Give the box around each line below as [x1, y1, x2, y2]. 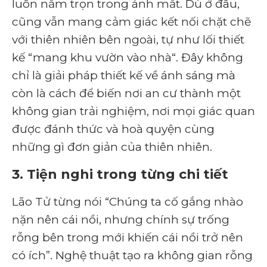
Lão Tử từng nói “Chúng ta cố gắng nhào [12, 194, 243, 209]
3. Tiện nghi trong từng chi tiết [12, 166, 228, 182]
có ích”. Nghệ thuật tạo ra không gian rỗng [12, 248, 253, 262]
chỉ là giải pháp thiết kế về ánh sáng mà [12, 68, 235, 82]
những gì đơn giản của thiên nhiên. [12, 139, 215, 154]
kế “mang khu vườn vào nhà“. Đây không [12, 50, 243, 64]
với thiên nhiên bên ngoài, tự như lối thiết [12, 32, 244, 46]
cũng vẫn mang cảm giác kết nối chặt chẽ [12, 14, 251, 29]
